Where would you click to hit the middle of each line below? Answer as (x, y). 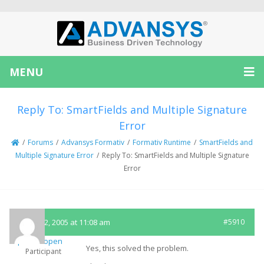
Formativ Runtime (162, 142)
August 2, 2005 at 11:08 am (64, 222)
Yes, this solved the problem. (137, 248)
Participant (43, 251)
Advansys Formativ (93, 142)
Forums (40, 142)
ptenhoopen (40, 241)
